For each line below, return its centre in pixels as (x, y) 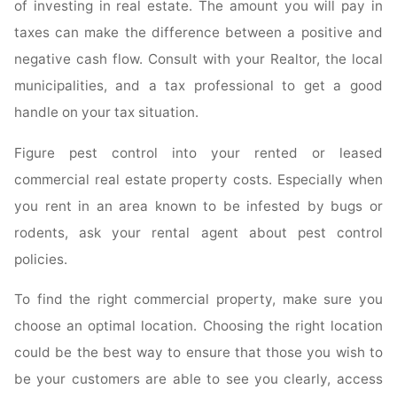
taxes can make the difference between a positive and (198, 33)
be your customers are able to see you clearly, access (198, 379)
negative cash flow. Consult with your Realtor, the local (198, 59)
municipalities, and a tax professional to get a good (198, 86)
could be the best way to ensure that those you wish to (198, 353)
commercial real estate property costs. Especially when (198, 179)
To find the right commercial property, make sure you (198, 300)
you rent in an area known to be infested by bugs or (198, 206)
